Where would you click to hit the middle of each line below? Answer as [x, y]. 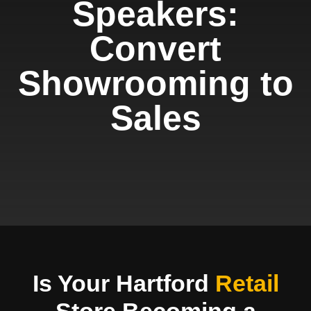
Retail [247, 283]
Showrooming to [155, 83]
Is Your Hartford [124, 283]
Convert [155, 49]
